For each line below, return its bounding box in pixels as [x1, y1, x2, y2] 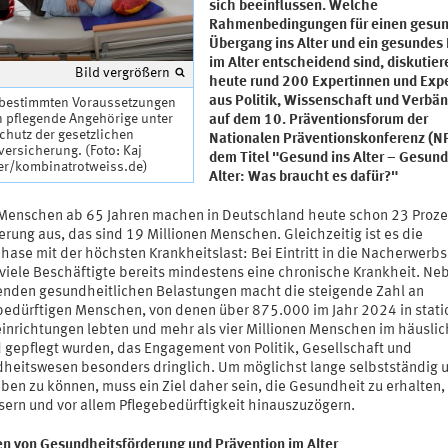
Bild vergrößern [74, 66, 170, 81]
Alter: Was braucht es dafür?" [208, 170, 398, 186]
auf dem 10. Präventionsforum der [208, 113, 428, 129]
